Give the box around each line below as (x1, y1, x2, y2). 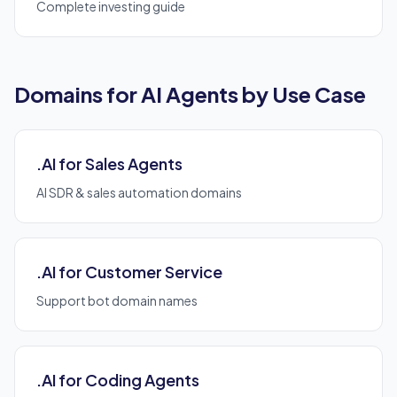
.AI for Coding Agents (36, 370, 199, 390)
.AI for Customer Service (36, 261, 222, 282)
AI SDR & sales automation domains (36, 184, 242, 200)
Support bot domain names (36, 292, 198, 308)
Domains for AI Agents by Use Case (14, 81, 366, 107)
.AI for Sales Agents (36, 153, 183, 174)
